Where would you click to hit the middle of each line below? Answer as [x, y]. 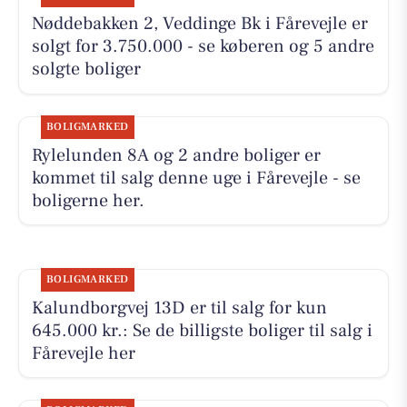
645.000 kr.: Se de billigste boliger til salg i [202, 330]
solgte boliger [86, 69]
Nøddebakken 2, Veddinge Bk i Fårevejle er [199, 24]
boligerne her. [88, 200]
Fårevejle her [83, 353]
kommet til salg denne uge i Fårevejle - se [196, 178]
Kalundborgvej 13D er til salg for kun [179, 308]
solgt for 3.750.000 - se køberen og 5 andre [203, 47]
